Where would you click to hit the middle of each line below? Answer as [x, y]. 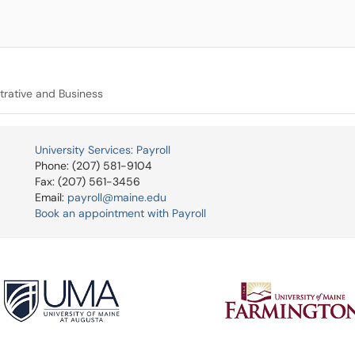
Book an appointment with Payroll [120, 213]
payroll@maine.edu [117, 197]
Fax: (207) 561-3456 [88, 181]
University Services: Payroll [103, 150]
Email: [51, 197]
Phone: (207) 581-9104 [94, 166]
